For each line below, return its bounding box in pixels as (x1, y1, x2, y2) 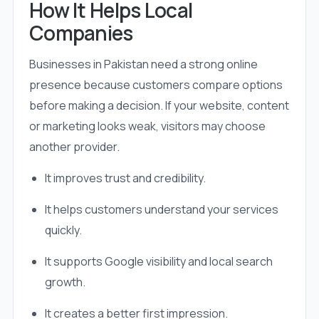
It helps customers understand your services (44, 202, 278, 218)
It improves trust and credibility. (44, 170, 206, 187)
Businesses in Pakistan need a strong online (28, 56, 258, 73)
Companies (28, 19, 133, 47)
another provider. (28, 139, 120, 155)
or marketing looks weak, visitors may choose (28, 118, 266, 135)
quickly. (44, 222, 82, 239)
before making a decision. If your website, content (28, 98, 289, 114)
